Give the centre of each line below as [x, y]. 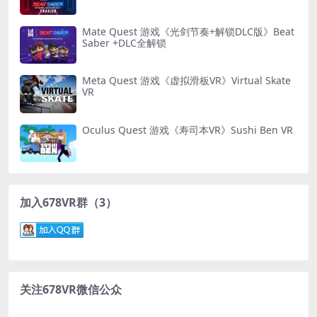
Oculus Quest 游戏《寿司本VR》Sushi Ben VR [188, 129]
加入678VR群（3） [68, 203]
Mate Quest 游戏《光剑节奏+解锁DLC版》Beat [188, 32]
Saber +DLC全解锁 [124, 43]
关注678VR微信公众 [71, 290]
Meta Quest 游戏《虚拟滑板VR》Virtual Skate [186, 81]
